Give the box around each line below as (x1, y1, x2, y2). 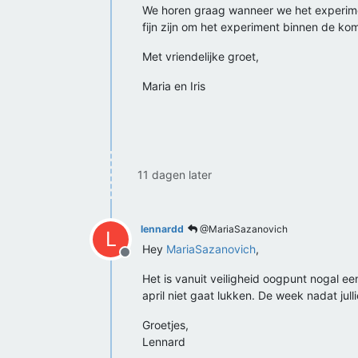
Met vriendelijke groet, (142, 50, 259, 63)
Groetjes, (142, 318, 189, 332)
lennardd (141, 223, 184, 235)
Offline (124, 253, 164, 268)
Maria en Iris (142, 79, 205, 93)
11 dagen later (137, 168, 212, 181)
